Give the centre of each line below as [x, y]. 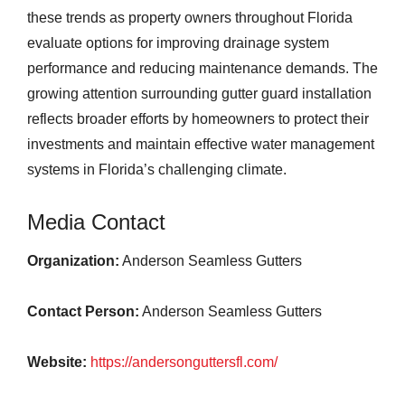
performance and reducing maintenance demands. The [202, 68]
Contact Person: [83, 311]
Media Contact [96, 222]
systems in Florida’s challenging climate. [157, 170]
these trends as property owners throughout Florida [190, 18]
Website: [57, 362]
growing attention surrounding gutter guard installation [199, 94]
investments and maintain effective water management [201, 144]
